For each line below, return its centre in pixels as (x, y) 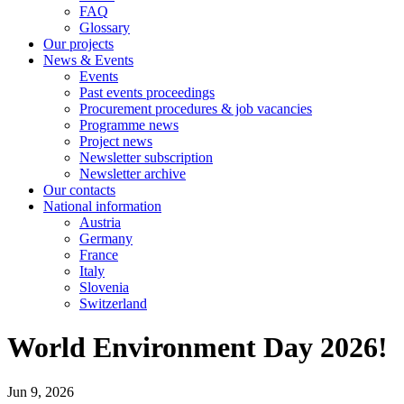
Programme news (129, 125)
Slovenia (104, 287)
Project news (116, 141)
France (99, 255)
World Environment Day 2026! (197, 348)
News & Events (88, 60)
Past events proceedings (147, 92)
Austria (100, 222)
